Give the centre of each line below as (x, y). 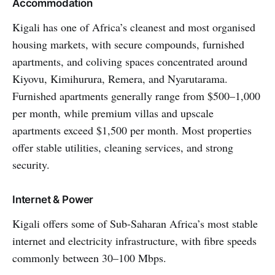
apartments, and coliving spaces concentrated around (130, 61)
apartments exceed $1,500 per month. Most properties (132, 130)
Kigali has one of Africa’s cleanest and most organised (134, 27)
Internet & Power (53, 199)
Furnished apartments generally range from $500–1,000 (136, 95)
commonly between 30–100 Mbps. (89, 258)
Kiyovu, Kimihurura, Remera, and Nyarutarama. (120, 78)
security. (31, 164)
